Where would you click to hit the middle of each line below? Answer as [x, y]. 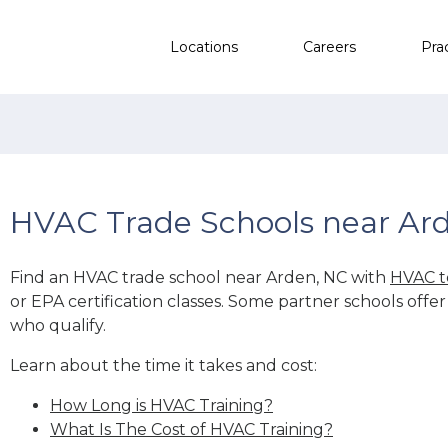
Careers [329, 46]
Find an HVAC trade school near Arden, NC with [200, 277]
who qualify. [58, 325]
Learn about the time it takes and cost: [163, 365]
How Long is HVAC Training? [161, 405]
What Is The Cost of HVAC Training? [191, 429]
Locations [204, 46]
